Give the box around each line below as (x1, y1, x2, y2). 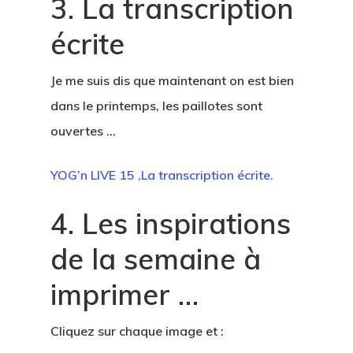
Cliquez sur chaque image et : (50, 323, 224, 340)
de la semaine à (50, 241, 261, 277)
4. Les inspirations (50, 206, 291, 242)
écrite (50, 26, 124, 62)
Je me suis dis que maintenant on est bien (50, 72, 294, 89)
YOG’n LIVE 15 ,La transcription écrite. (50, 167, 273, 184)
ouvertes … (50, 123, 116, 139)
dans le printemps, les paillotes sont (50, 98, 262, 114)
